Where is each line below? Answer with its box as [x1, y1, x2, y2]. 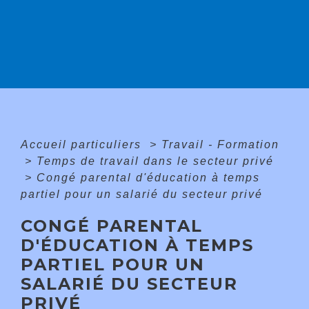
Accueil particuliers [21, 138, 146, 150]
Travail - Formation [161, 138, 279, 150]
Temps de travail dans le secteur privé [37, 154, 274, 167]
